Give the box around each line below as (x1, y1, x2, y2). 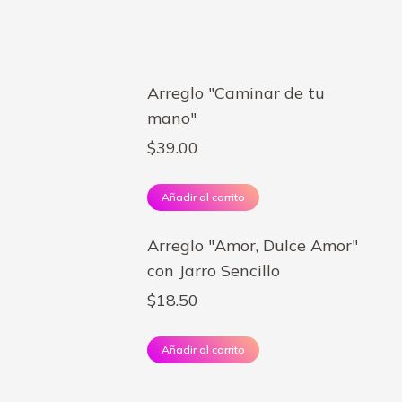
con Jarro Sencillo (147, 260, 280, 281)
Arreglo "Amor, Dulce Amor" (147, 235, 358, 256)
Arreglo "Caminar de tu (147, 83, 325, 103)
